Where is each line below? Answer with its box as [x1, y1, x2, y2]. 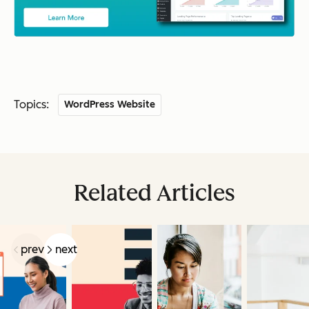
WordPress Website [64, 99, 156, 111]
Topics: [14, 98, 49, 112]
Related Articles [74, 180, 235, 207]
